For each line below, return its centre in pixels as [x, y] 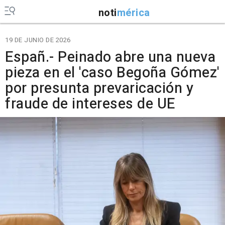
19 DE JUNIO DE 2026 [38, 40]
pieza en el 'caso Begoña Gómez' [113, 73]
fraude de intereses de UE [90, 104]
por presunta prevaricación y [99, 88]
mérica [133, 13]
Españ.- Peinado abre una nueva [110, 57]
